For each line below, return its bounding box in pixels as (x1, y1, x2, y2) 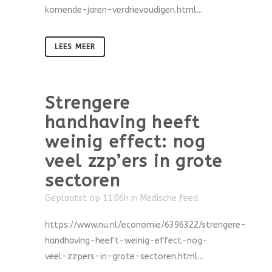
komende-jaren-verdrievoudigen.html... (45, 5, 202, 15)
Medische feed (140, 193, 198, 203)
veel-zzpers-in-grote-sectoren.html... (45, 251, 203, 262)
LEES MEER (55, 42, 95, 51)
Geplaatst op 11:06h (45, 193, 129, 203)
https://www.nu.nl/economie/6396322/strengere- (45, 220, 246, 230)
